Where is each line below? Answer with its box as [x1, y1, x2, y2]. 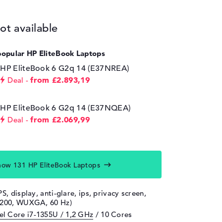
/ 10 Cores [93, 210, 132, 219]
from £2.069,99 [30, 114, 90, 124]
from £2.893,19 [30, 75, 90, 85]
